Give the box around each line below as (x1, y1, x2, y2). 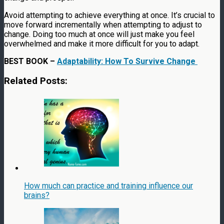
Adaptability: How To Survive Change (57, 56, 197, 66)
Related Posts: (4, 75, 67, 87)
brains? (24, 190, 49, 200)
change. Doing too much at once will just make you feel (4, 29, 194, 39)
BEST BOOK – (4, 56, 57, 66)
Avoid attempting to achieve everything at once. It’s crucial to (4, 10, 215, 20)
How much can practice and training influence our (24, 180, 193, 190)
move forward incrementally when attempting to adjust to (4, 20, 202, 30)
